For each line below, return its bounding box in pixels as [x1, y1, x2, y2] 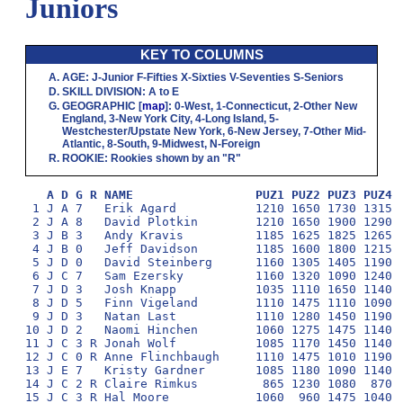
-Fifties [143, 70, 181, 84]
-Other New [300, 99, 357, 112]
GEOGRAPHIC [62, 99, 136, 112]
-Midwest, [158, 137, 210, 150]
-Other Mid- [309, 124, 366, 138]
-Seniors [300, 70, 344, 84]
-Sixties [188, 70, 229, 84]
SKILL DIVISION [62, 85, 142, 98]
